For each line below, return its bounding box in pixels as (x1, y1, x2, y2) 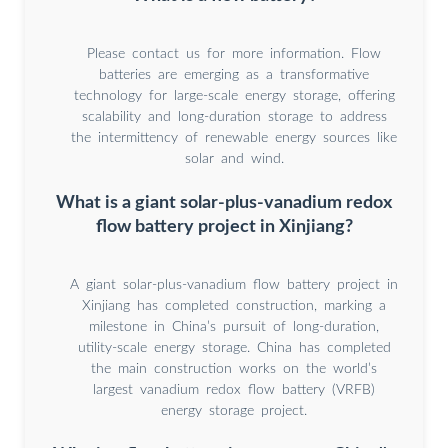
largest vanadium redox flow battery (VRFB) (93, 383, 375, 398)
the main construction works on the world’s (91, 362, 377, 377)
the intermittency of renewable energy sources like (71, 131, 397, 146)
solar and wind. (184, 152, 284, 167)
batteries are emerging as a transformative (99, 68, 369, 83)
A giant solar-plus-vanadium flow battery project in (70, 278, 398, 293)
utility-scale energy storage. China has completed (77, 341, 391, 356)
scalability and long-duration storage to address (81, 110, 387, 125)
